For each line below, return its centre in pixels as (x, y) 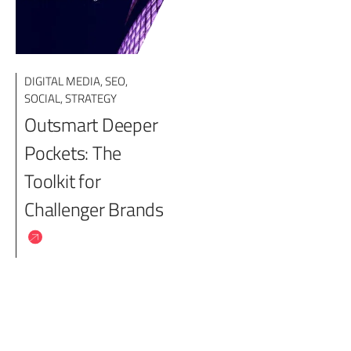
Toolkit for (63, 181)
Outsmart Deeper (91, 125)
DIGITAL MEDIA (62, 81)
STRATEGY (91, 98)
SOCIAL (42, 98)
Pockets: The (73, 153)
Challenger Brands (94, 209)
